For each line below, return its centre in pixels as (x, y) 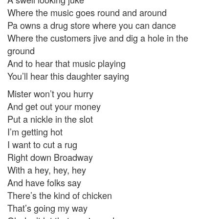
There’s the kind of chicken (60, 195)
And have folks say (44, 182)
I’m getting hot (35, 131)
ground (21, 50)
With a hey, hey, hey (47, 169)
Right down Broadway (50, 157)
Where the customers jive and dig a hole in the (98, 37)
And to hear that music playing (66, 63)
